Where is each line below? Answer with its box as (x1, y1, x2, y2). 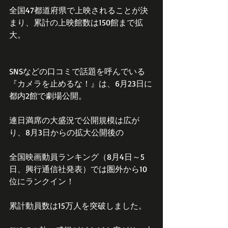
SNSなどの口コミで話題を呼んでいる (9, 66, 145, 77)
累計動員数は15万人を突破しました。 (9, 201, 147, 211)
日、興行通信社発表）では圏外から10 (9, 164, 147, 175)
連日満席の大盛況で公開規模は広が (9, 115, 139, 126)
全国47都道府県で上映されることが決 (9, 5, 148, 16)
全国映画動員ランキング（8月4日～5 (9, 152, 145, 162)
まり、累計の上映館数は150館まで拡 (9, 17, 143, 28)
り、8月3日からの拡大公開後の (9, 127, 124, 138)
